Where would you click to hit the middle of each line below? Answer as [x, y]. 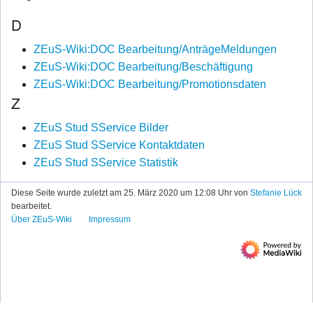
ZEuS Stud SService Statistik [106, 163]
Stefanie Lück [276, 192]
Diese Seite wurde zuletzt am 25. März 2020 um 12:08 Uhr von [131, 192]
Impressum [110, 219]
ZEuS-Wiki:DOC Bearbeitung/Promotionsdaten [150, 85]
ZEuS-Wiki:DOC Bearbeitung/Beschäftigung [143, 67]
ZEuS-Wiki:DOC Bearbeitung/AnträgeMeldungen [155, 50]
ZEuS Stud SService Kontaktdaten [119, 145]
